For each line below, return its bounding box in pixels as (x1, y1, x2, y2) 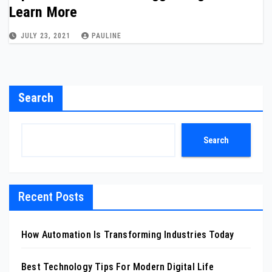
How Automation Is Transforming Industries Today (21, 229, 234, 240)
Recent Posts (18, 189, 84, 204)
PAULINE (92, 32, 121, 40)
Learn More (9, 4, 77, 21)
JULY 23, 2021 (21, 32, 73, 40)
